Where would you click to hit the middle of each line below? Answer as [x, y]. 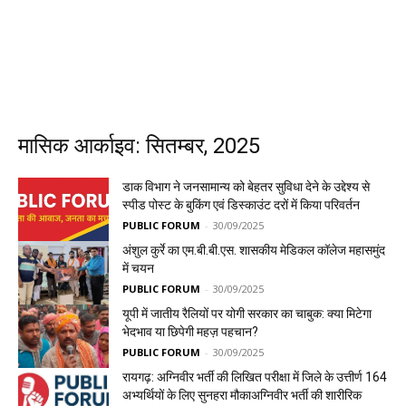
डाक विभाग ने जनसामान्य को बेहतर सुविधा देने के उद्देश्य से [246, 187]
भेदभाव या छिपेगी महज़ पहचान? [190, 332]
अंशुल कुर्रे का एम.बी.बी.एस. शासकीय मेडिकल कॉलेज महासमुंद [254, 250]
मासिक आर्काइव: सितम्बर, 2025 [139, 146]
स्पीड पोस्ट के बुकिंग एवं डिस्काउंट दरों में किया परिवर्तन [241, 205]
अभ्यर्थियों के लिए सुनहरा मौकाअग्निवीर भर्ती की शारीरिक [242, 395]
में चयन [138, 268]
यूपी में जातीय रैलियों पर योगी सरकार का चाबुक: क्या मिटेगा [247, 314]
